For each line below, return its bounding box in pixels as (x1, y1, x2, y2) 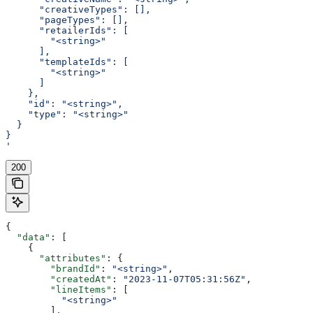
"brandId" (6, 263, 101, 274)
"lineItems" (6, 284, 112, 295)
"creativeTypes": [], (6, 3, 151, 15)
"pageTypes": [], (6, 14, 129, 25)
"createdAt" (6, 273, 112, 284)
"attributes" (6, 252, 106, 263)
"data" (6, 231, 50, 242)
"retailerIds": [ (6, 24, 129, 36)
